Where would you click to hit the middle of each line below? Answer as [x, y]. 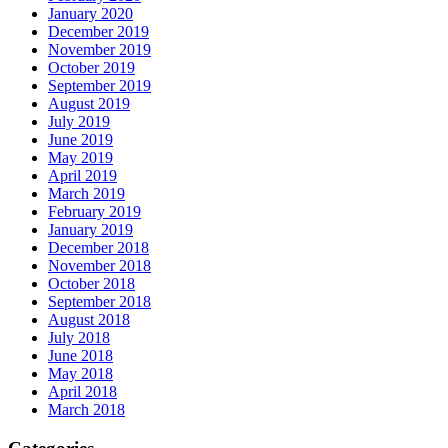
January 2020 [90, 13]
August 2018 [89, 319]
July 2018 [79, 337]
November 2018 [99, 265]
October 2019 [91, 67]
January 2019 [90, 229]
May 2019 [80, 157]
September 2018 [99, 301]
